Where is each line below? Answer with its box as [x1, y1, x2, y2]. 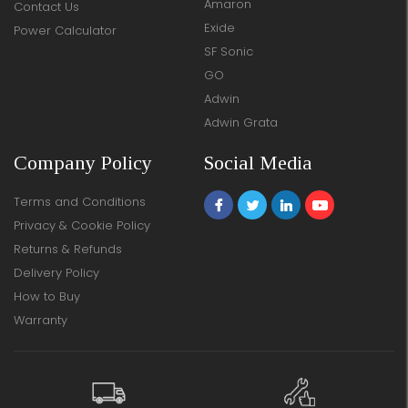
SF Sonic [204, 43, 253, 61]
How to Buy [14, 288, 80, 306]
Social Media [204, 151, 312, 175]
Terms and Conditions [14, 193, 146, 211]
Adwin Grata [204, 114, 278, 132]
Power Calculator [14, 22, 117, 40]
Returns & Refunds [14, 240, 122, 259]
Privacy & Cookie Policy [14, 217, 150, 235]
